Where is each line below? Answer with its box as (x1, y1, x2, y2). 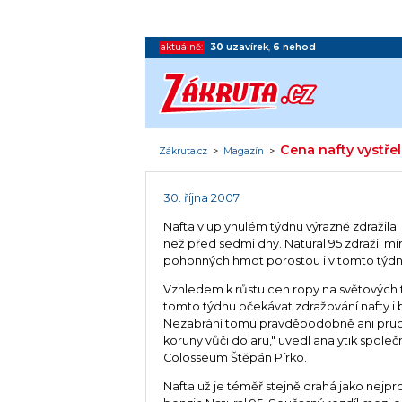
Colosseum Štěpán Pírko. (163, 350, 308, 364)
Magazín (223, 144, 265, 157)
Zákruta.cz (159, 144, 208, 157)
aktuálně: (161, 40, 204, 53)
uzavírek (226, 40, 269, 53)
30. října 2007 (163, 191, 240, 205)
